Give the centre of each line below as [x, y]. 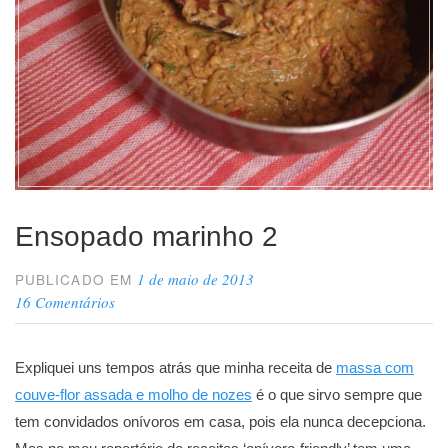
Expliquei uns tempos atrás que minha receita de [175, 367]
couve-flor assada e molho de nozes [133, 394]
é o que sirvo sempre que [337, 394]
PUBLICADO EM [76, 279]
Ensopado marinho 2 [146, 236]
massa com [375, 367]
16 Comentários [65, 301]
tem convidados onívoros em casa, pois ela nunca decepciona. [220, 421]
